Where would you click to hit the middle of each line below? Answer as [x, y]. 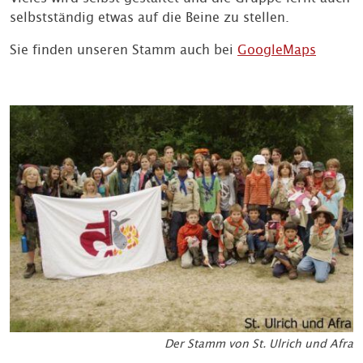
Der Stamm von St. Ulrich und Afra [259, 344]
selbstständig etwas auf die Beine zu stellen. [149, 17]
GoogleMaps [277, 50]
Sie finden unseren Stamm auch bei [124, 50]
